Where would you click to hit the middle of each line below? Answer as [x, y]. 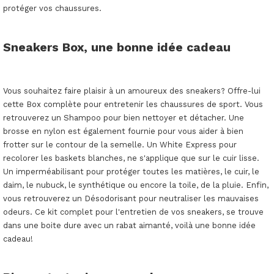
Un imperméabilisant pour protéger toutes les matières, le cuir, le [131, 171]
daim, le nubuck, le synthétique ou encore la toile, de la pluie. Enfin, [136, 185]
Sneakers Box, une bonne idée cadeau [117, 47]
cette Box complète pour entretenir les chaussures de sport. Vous [133, 104]
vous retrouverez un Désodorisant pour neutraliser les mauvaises [131, 198]
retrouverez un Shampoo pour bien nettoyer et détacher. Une [124, 117]
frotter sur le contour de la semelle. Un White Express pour [120, 144]
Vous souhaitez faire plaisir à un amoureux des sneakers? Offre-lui [132, 91]
